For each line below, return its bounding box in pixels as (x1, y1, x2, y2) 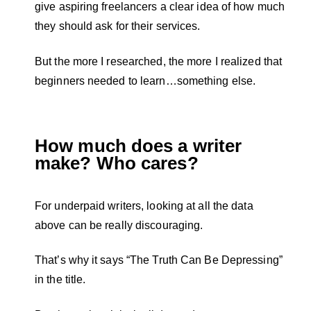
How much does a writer (35, 136, 242, 156)
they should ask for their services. (35, 20, 203, 33)
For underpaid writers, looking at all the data (35, 200, 253, 212)
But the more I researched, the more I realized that (35, 55, 283, 67)
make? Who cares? (35, 153, 199, 174)
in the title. (35, 274, 89, 286)
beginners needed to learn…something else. (35, 74, 259, 87)
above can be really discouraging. (35, 219, 206, 232)
